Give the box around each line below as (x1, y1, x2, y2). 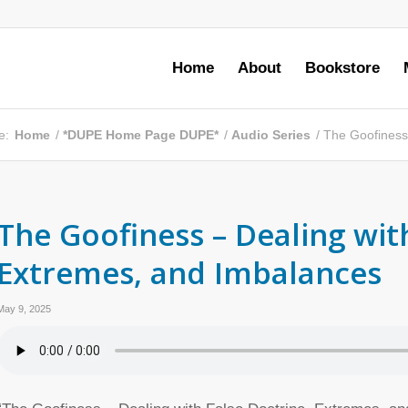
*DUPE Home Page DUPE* (63, 127, 219, 142)
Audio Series (231, 127, 311, 142)
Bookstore (305, 59, 380, 76)
